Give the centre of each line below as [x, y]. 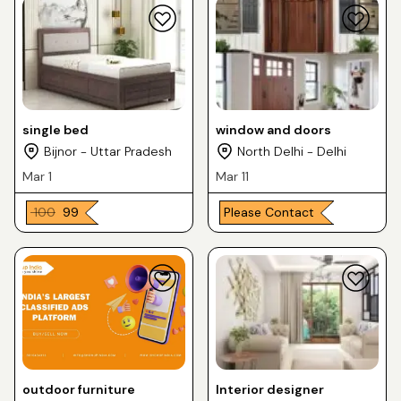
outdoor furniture [79, 389]
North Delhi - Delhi [292, 151]
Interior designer [270, 389]
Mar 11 [232, 176]
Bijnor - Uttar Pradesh [108, 151]
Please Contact [269, 212]
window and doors [273, 130]
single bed [55, 130]
